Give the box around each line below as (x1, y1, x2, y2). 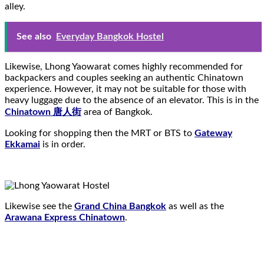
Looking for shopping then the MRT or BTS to (5, 128, 194, 138)
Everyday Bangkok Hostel (56, 31, 164, 41)
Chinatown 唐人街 (5, 107, 81, 117)
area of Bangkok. (81, 107, 153, 117)
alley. (5, 1, 25, 11)
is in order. (42, 139, 85, 149)
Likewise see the (5, 201, 74, 211)
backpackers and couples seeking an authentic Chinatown (5, 72, 243, 82)
